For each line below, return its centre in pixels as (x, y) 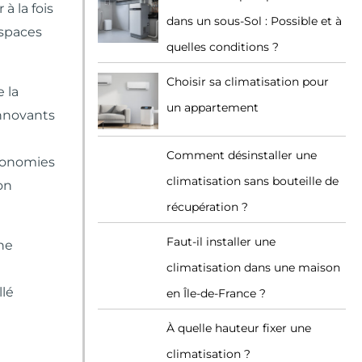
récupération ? (207, 207)
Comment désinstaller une (242, 155)
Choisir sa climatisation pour (248, 82)
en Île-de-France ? (216, 293)
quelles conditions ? (223, 47)
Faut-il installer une (221, 242)
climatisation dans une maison (253, 267)
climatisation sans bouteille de (253, 181)
